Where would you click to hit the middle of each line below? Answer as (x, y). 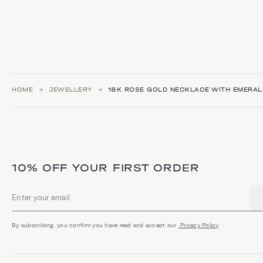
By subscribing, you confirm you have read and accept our (95, 225)
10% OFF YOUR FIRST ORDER (106, 168)
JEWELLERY (70, 90)
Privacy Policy (198, 225)
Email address (37, 201)
